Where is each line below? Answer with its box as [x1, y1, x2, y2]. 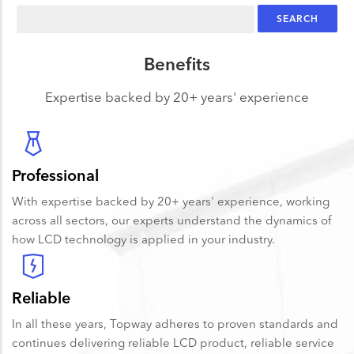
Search [17, 8, 58, 21]
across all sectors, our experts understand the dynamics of [12, 213, 331, 226]
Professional [12, 166, 99, 183]
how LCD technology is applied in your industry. [12, 232, 275, 245]
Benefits [144, 57, 210, 75]
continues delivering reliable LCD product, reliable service [12, 336, 334, 348]
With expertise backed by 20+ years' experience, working [12, 194, 330, 207]
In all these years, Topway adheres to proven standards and [12, 317, 338, 330]
